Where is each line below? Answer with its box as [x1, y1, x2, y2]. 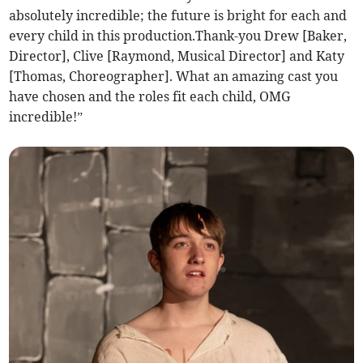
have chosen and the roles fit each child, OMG [9, 88, 291, 105]
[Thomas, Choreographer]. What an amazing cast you [9, 68, 339, 85]
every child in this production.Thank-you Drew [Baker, [9, 28, 348, 45]
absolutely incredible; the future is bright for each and [9, 7, 348, 24]
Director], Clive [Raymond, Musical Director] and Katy [9, 48, 345, 65]
